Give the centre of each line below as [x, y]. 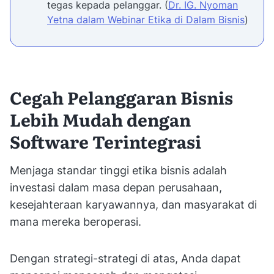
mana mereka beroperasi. [76, 222]
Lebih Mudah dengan [100, 120]
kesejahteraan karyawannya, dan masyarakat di [133, 205]
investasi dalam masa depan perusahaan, [116, 188]
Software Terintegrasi [106, 142]
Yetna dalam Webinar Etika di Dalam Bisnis [146, 20]
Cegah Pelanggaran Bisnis [121, 98]
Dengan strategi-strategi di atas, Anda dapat [125, 259]
